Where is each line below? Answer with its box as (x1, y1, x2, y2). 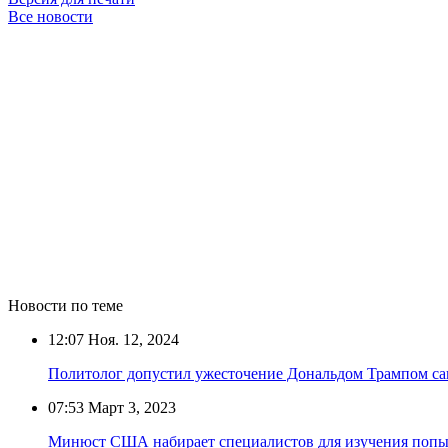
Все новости (8, 7, 93, 25)
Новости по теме (8, 296, 123, 314)
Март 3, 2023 (84, 398, 176, 416)
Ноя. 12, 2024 (84, 330, 179, 348)
